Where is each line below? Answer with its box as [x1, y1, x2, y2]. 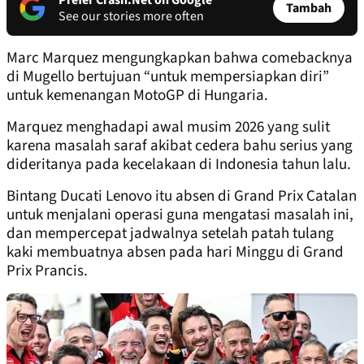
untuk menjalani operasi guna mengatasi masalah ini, [6, 204, 353, 227]
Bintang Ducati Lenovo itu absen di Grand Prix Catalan [6, 185, 357, 208]
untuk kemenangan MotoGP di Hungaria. [6, 84, 268, 107]
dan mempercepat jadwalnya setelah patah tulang [6, 223, 334, 245]
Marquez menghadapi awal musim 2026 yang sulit [6, 116, 330, 139]
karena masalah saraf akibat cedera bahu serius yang [6, 135, 353, 158]
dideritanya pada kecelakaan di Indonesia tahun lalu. [6, 154, 351, 176]
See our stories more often [58, 7, 204, 26]
